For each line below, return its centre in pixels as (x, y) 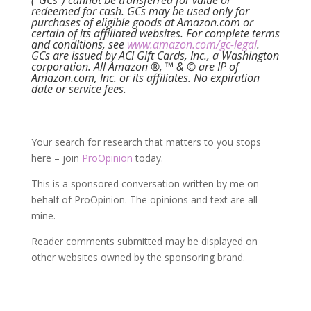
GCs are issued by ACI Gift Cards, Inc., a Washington (155, 56)
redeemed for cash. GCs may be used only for (140, 11)
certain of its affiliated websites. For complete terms (155, 33)
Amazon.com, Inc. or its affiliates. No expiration (145, 78)
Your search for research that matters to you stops (146, 142)
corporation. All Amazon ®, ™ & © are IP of (135, 67)
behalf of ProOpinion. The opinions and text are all (144, 200)
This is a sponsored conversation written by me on (145, 184)
